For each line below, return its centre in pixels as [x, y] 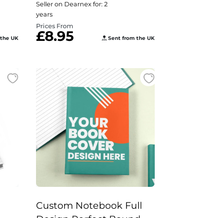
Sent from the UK [131, 38]
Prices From [55, 26]
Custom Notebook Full [89, 205]
